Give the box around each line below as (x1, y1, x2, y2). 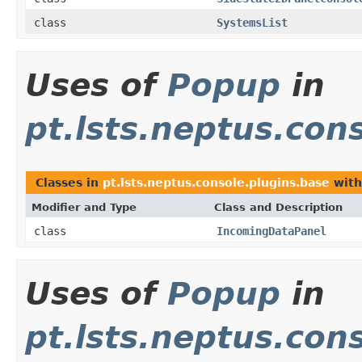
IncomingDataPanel (217, 224, 326, 238)
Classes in (36, 175, 103, 189)
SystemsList (217, 15, 288, 29)
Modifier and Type (32, 200, 137, 213)
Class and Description (214, 200, 343, 213)
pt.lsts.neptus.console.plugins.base (103, 175, 330, 189)
